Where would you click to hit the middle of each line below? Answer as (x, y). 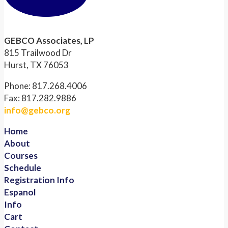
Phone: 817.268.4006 (46, 86)
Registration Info (39, 180)
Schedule (23, 168)
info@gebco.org (37, 110)
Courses (21, 156)
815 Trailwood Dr (38, 53)
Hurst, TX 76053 (36, 65)
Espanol (20, 192)
